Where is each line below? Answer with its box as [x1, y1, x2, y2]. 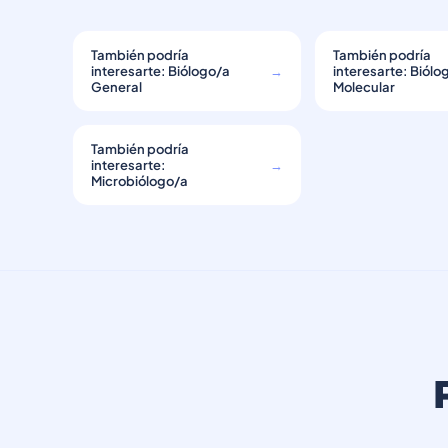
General [91, 79, 142, 95]
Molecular [333, 79, 396, 95]
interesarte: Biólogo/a [91, 63, 230, 79]
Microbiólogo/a [91, 173, 188, 189]
